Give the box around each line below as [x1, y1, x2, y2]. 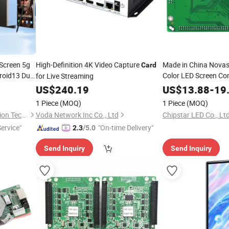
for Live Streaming [35, 71, 94, 81]
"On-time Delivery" [98, 123, 153, 132]
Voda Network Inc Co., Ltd [35, 110, 119, 120]
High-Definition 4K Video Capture [35, 60, 141, 70]
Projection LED [163, 81, 211, 91]
